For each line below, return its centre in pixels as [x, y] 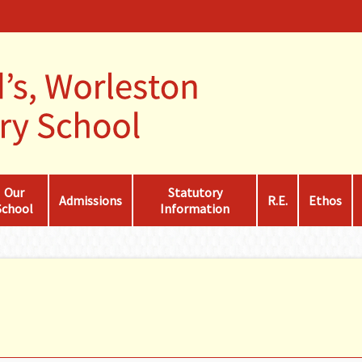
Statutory [195, 192]
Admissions [91, 200]
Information [195, 208]
